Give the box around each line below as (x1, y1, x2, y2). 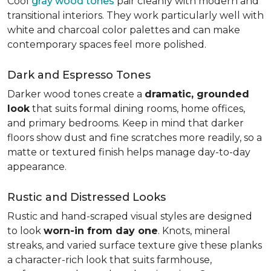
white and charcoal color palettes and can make (7, 24, 240, 36)
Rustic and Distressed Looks (7, 191, 166, 204)
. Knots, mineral (158, 225, 230, 237)
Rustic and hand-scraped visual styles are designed (7, 211, 252, 222)
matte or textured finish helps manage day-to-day (7, 146, 250, 158)
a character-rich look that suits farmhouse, (7, 254, 212, 266)
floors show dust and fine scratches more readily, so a (7, 132, 262, 143)
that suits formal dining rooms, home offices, (30, 103, 245, 114)
